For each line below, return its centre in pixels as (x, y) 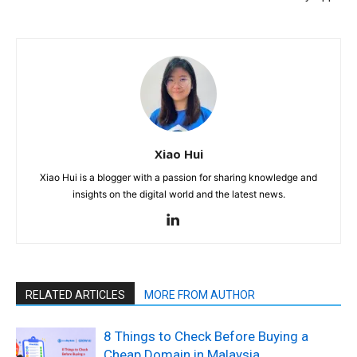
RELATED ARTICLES (75, 294)
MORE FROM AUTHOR (200, 294)
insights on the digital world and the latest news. (178, 194)
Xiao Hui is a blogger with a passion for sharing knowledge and (178, 177)
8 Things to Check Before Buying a (206, 336)
